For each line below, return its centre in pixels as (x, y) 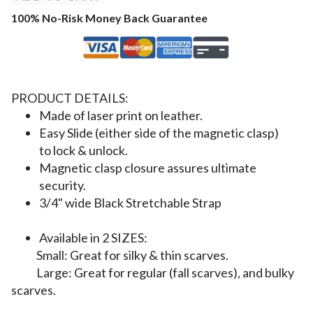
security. (63, 185)
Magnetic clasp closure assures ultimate (148, 168)
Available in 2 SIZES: (93, 238)
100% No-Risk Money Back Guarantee (109, 18)
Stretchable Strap (174, 203)
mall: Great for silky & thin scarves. (136, 255)
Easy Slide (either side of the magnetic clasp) (159, 133)
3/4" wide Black (82, 203)
